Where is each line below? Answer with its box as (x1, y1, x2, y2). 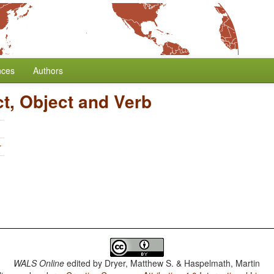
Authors (33, 64, 63, 76)
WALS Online (13, 257, 65, 269)
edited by (64, 257, 105, 269)
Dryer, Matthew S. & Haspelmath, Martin (105, 257, 261, 269)
